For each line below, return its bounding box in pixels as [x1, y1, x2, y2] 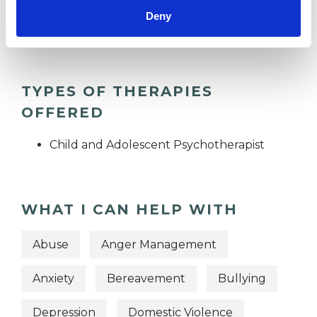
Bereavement [107, 271, 185, 285]
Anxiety [33, 271, 74, 285]
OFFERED [21, 104, 104, 122]
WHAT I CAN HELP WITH [21, 201, 238, 219]
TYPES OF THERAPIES [21, 83, 213, 100]
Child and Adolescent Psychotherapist [50, 138, 265, 152]
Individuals [50, 20, 110, 34]
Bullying [218, 271, 266, 285]
